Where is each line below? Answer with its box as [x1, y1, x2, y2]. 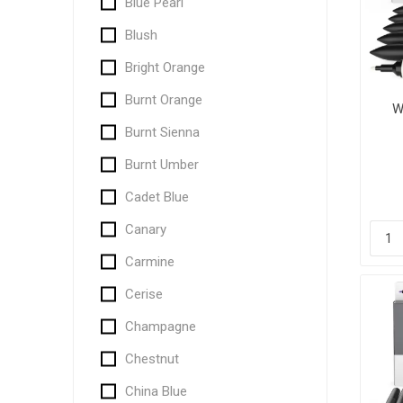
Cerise [124, 286, 163, 302]
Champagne [124, 318, 196, 335]
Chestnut [124, 351, 179, 367]
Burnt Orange [124, 92, 202, 108]
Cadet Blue [124, 189, 189, 205]
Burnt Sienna [124, 124, 200, 140]
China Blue [124, 383, 187, 399]
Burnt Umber [124, 157, 199, 173]
